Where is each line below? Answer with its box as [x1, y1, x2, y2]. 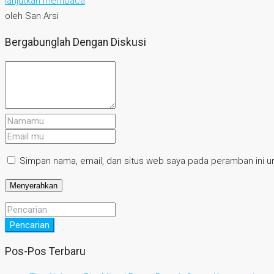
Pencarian [10, 220, 50, 231]
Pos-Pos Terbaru [5, 245, 86, 257]
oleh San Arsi [5, 10, 59, 21]
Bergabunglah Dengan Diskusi [5, 35, 146, 48]
